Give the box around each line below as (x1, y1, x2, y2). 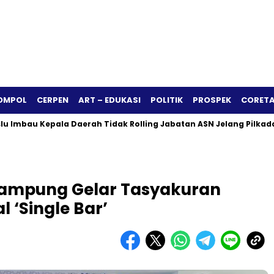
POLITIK (150, 94, 183, 106)
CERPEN (37, 94, 68, 106)
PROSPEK (193, 94, 231, 106)
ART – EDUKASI (78, 94, 141, 106)
